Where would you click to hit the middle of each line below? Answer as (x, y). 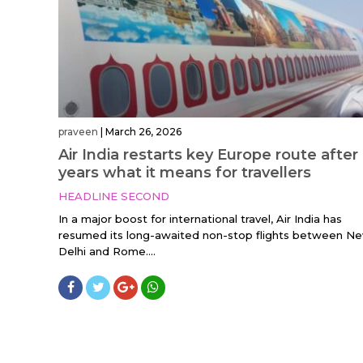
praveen (78, 132)
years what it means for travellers (185, 173)
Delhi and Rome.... (107, 252)
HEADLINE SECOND (114, 196)
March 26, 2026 (143, 132)
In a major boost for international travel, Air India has (200, 219)
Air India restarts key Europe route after (208, 155)
